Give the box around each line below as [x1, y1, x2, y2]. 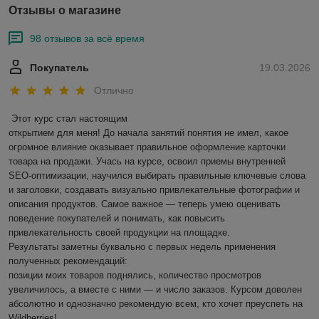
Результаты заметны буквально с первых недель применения [9, 241, 276, 252]
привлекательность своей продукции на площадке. [9, 226, 230, 238]
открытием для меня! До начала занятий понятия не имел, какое [9, 127, 288, 138]
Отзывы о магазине [9, 4, 121, 17]
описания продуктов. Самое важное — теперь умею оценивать [9, 198, 281, 209]
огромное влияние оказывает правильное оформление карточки [9, 141, 286, 152]
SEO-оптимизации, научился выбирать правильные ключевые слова [9, 169, 305, 181]
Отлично [94, 84, 134, 96]
